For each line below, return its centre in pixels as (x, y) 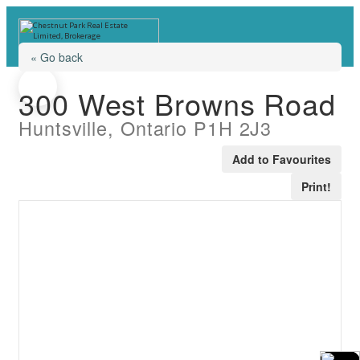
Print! (316, 186)
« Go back (57, 57)
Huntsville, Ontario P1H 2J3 (145, 128)
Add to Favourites (282, 159)
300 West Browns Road (177, 103)
